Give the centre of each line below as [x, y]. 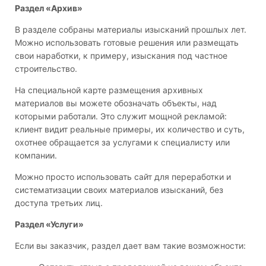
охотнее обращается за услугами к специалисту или [122, 142]
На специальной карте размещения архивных [109, 90]
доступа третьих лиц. [59, 202]
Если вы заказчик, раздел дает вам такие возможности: [130, 245]
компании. [36, 155]
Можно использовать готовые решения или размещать [127, 42]
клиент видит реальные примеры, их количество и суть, [130, 129]
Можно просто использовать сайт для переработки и [123, 176]
